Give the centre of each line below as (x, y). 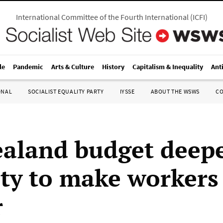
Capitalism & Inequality (168, 67)
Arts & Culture (73, 67)
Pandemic (28, 67)
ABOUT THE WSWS (175, 91)
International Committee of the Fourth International (102, 17)
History (113, 67)
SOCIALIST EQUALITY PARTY (66, 91)
